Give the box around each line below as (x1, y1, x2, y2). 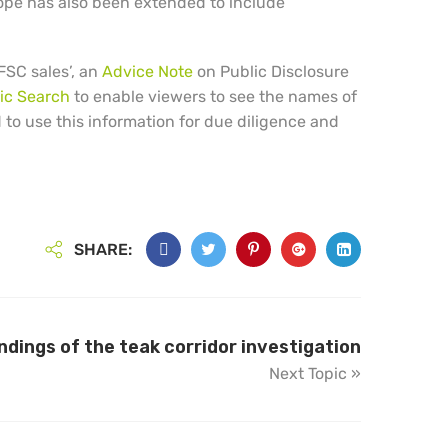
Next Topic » (269, 364, 361, 384)
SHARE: (70, 240, 136, 260)
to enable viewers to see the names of (70, 87, 357, 107)
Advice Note (102, 62, 193, 82)
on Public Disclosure (193, 62, 349, 82)
